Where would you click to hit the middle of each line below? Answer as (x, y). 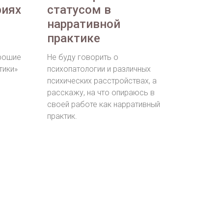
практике (74, 39)
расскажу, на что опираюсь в (101, 93)
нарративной (84, 24)
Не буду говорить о (83, 57)
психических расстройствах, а (102, 81)
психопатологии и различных (99, 69)
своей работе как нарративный (104, 105)
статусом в (79, 10)
